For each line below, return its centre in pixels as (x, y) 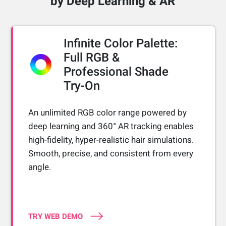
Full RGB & (92, 57)
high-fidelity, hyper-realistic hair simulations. (111, 139)
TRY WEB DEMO (56, 216)
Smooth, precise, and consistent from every (111, 153)
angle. (40, 167)
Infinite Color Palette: (121, 43)
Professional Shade (116, 71)
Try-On (82, 86)
